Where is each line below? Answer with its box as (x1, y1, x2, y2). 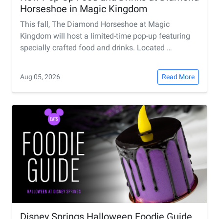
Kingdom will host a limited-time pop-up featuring (20, 31, 190, 41)
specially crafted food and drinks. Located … (20, 43, 172, 52)
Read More (162, 72, 195, 81)
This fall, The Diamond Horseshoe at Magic (20, 19, 170, 29)
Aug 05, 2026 (20, 72, 60, 81)
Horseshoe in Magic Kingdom (20, 2, 148, 15)
